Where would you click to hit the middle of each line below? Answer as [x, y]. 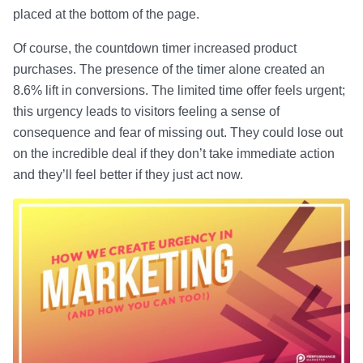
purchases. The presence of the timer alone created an [169, 70]
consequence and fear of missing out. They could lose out [178, 133]
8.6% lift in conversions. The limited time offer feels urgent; [179, 91]
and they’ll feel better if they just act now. [128, 175]
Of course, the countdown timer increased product [155, 49]
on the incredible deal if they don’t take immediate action [174, 154]
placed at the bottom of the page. [106, 15]
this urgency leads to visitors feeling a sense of [146, 112]
